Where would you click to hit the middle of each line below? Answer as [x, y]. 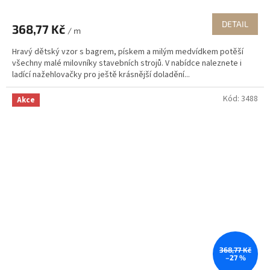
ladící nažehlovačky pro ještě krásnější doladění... [101, 75]
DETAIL [235, 24]
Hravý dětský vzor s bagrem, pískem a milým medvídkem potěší [128, 52]
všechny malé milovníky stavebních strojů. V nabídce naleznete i [127, 64]
